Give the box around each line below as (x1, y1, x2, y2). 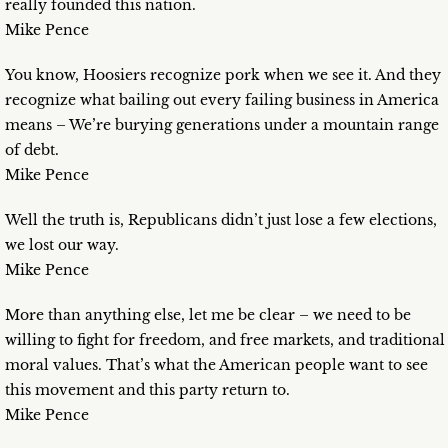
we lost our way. (5, 236, 119, 255)
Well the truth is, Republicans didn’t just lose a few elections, (5, 211, 437, 230)
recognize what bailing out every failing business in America (5, 91, 439, 110)
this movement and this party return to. (5, 381, 290, 400)
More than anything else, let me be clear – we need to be (5, 306, 411, 325)
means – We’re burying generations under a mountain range (5, 116, 439, 135)
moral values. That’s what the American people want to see (5, 356, 428, 375)
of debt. (5, 141, 59, 160)
